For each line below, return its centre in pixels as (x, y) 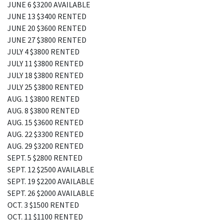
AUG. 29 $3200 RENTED (45, 146)
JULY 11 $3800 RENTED (45, 63)
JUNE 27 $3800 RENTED (47, 40)
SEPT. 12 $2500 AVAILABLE (51, 169)
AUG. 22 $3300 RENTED (45, 134)
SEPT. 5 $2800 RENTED (45, 158)
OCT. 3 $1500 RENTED (43, 205)
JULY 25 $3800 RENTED (45, 87)
